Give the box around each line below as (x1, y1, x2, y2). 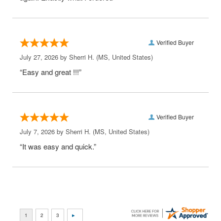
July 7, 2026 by (20, 127, 66, 136)
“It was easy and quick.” (20, 141, 96, 151)
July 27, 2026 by (20, 52, 69, 62)
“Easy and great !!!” (20, 67, 81, 77)
